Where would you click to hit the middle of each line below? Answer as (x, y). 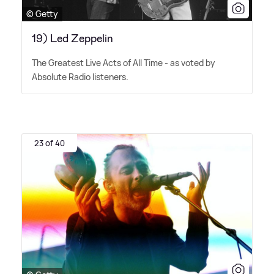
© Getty (42, 13)
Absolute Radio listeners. (80, 76)
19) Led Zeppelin (72, 38)
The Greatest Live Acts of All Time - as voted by (124, 62)
